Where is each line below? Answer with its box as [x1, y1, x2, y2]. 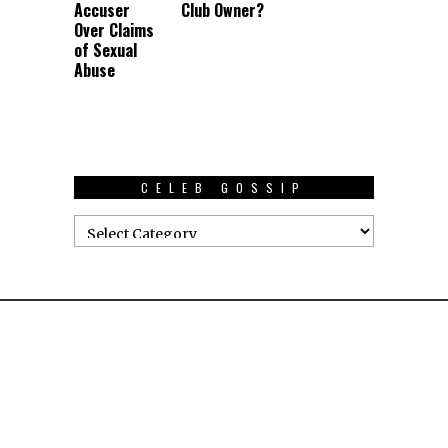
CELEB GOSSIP [141, 178, 307, 196]
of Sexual [74, 37, 137, 62]
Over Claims [74, 17, 154, 42]
